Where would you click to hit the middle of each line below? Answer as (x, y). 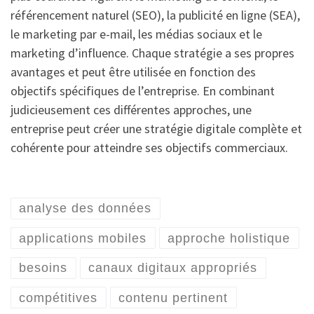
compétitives (59, 298)
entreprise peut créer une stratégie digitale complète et (156, 128)
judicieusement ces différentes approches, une (131, 109)
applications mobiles (83, 238)
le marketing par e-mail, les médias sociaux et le (136, 34)
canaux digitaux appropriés (173, 268)
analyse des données (86, 209)
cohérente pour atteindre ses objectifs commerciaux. (149, 147)
